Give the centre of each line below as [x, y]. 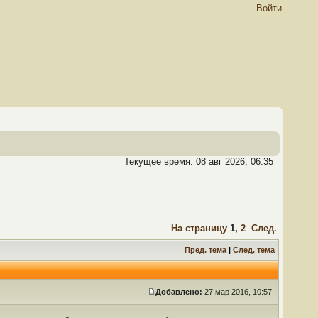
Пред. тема [205, 250]
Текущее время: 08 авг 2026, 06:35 [199, 161]
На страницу [199, 228]
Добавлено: [179, 292]
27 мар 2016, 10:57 [238, 292]
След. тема [254, 250]
